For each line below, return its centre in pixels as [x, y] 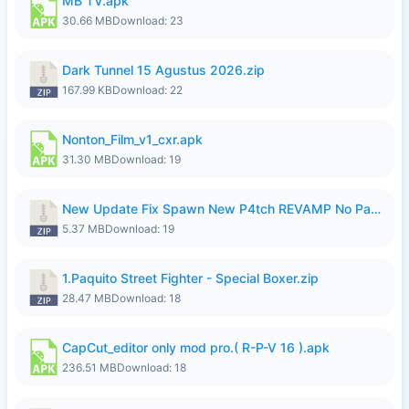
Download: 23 [148, 21]
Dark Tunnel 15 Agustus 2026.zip [163, 70]
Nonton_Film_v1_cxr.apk [132, 139]
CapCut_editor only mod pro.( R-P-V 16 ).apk [196, 347]
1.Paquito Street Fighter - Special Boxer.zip [190, 278]
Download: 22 [147, 90]
